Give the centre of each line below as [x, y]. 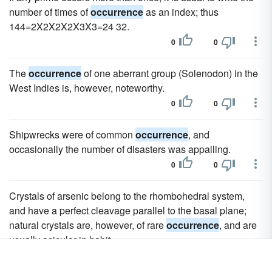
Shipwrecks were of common [72, 134]
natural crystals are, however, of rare [88, 225]
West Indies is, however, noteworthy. [87, 88]
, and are [238, 225]
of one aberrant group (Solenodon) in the [170, 73]
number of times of [50, 12]
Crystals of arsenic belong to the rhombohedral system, [127, 196]
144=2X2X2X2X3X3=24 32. [69, 26]
